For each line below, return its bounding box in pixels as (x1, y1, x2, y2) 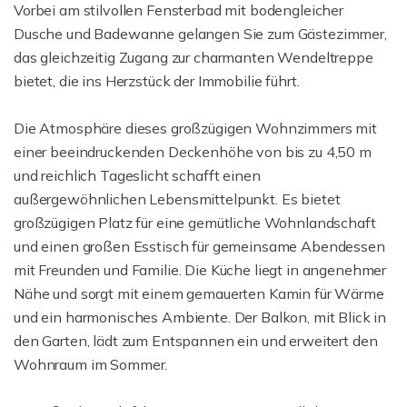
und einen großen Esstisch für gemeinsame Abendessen (14, 237, 385, 255)
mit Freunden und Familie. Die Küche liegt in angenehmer (14, 261, 387, 279)
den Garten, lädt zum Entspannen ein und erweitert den (14, 332, 378, 350)
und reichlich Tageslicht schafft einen (14, 166, 261, 184)
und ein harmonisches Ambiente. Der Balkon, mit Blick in (14, 308, 387, 326)
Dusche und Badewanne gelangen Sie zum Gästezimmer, (14, 25, 387, 43)
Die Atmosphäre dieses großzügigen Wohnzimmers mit (14, 119, 377, 137)
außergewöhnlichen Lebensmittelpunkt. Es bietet (14, 190, 341, 208)
